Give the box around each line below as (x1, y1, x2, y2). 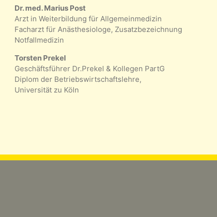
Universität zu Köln (15, 85, 79, 94)
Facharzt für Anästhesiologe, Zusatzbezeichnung (15, 24, 182, 34)
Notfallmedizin (15, 35, 64, 45)
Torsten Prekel (15, 53, 66, 62)
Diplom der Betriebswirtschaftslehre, (15, 74, 141, 84)
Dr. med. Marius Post (15, 3, 86, 13)
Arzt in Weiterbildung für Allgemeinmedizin (15, 14, 162, 23)
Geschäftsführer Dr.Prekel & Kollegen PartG (15, 63, 165, 73)
